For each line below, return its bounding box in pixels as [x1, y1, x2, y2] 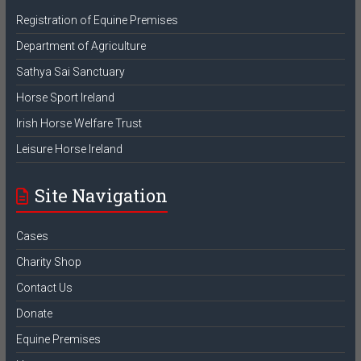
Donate [15, 306, 52, 320]
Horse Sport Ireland [15, 90, 114, 104]
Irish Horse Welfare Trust [15, 116, 142, 130]
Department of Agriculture [15, 39, 146, 52]
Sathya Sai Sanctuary [15, 64, 125, 78]
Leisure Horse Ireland [15, 142, 122, 156]
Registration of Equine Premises [15, 13, 178, 27]
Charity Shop [15, 255, 81, 268]
